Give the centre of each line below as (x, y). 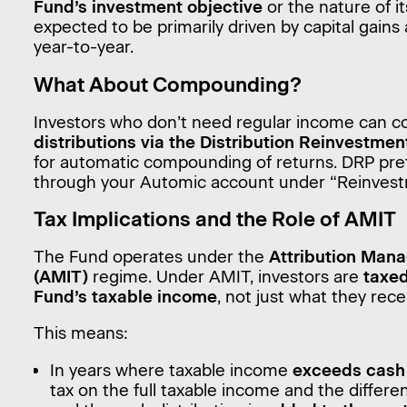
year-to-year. (83, 47)
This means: (80, 333)
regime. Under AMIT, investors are (225, 276)
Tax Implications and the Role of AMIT (214, 219)
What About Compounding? (167, 84)
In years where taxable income (172, 370)
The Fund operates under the (151, 256)
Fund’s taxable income (125, 296)
